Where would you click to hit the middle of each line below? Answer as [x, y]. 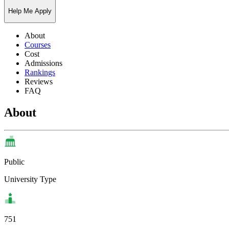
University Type [30, 179]
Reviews [39, 81]
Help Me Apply [30, 11]
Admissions [43, 63]
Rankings [40, 72]
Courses [38, 44]
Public [14, 162]
